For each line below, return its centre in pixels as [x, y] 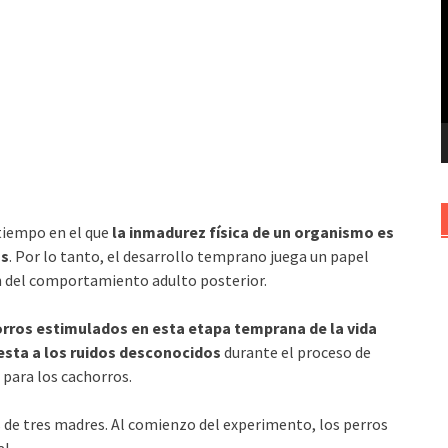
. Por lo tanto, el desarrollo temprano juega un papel [189, 255]
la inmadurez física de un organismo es [253, 231]
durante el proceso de [296, 351]
